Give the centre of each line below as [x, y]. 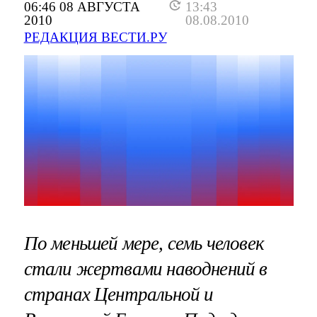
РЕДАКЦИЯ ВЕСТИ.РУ [95, 37]
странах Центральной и [119, 294]
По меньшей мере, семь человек [144, 243]
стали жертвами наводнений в [145, 269]
